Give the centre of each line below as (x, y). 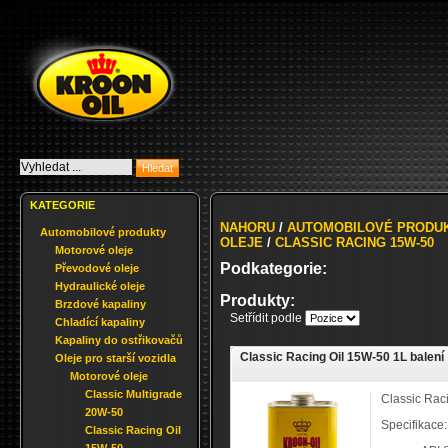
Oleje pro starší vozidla (115, 358)
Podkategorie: (273, 268)
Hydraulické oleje (100, 286)
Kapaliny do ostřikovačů (119, 340)
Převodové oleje (97, 268)
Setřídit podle (267, 318)
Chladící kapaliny (100, 322)
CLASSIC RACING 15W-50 (354, 242)
